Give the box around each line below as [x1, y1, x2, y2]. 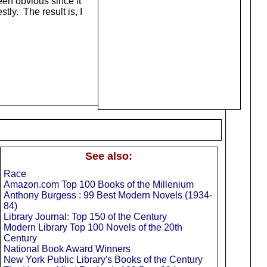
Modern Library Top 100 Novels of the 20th [3, 222, 182, 233]
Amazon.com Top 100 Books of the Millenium [3, 179, 194, 190]
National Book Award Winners [3, 244, 131, 254]
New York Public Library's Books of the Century [3, 254, 203, 265]
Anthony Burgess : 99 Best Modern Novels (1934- [3, 190, 212, 201]
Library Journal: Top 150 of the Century [3, 212, 167, 222]
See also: [85, 150, 133, 163]
